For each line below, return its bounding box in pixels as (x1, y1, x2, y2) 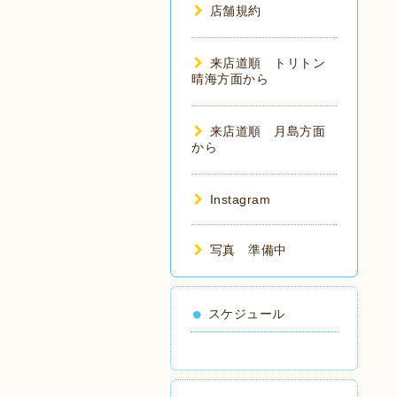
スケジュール (207, 307, 285, 321)
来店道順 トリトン (209, 56, 325, 70)
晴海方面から (191, 72, 269, 86)
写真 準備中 (209, 243, 287, 257)
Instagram (209, 192, 270, 206)
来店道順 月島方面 (209, 124, 325, 138)
